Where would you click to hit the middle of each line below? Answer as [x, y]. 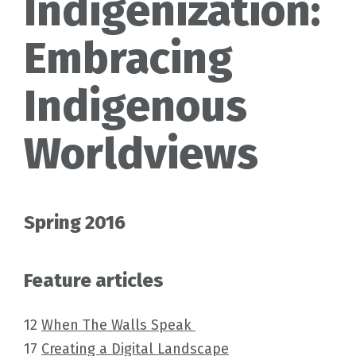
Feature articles [94, 280]
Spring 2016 [75, 222]
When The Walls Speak [118, 325]
